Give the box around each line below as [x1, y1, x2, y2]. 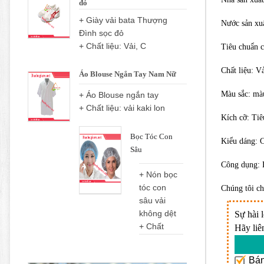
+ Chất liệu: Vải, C [79, 41, 146, 51]
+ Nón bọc [139, 170, 177, 180]
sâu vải [139, 196, 166, 206]
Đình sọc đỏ [79, 28, 124, 38]
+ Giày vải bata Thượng [79, 15, 167, 25]
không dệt [139, 209, 176, 219]
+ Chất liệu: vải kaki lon [79, 103, 165, 113]
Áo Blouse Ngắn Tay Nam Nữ [79, 70, 176, 79]
